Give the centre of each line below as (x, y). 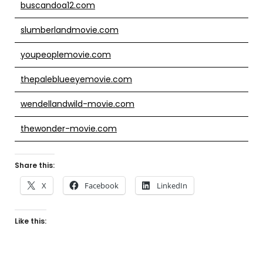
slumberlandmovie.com (70, 30)
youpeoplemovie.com (66, 54)
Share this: (35, 165)
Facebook (102, 185)
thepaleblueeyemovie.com (76, 79)
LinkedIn (172, 185)
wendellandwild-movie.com (77, 104)
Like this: (31, 221)
